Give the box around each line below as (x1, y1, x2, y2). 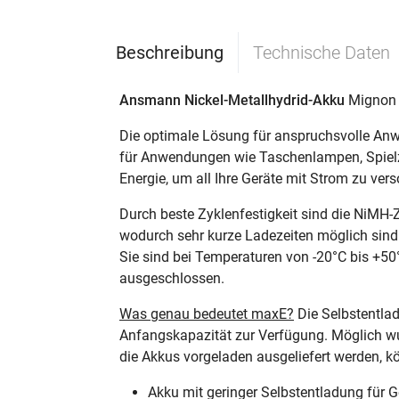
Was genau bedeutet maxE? (119, 305, 294, 322)
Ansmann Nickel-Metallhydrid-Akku (119, 92, 345, 109)
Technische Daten (253, 42, 390, 63)
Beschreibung (116, 42, 224, 63)
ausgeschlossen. (119, 270, 224, 287)
